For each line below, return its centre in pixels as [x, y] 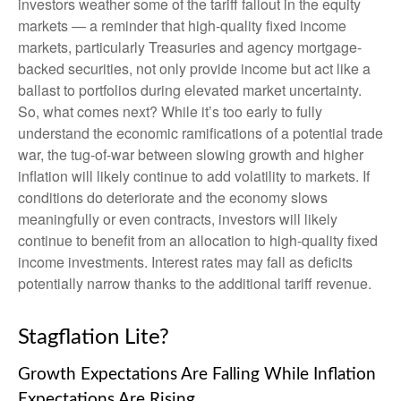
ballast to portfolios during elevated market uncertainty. [190, 90]
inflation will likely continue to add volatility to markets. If [194, 175]
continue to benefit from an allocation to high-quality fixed [198, 240]
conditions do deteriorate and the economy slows [173, 197]
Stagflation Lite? [94, 337]
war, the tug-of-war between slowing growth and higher [191, 154]
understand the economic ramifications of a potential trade [200, 132]
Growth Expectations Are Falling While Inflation [197, 374]
